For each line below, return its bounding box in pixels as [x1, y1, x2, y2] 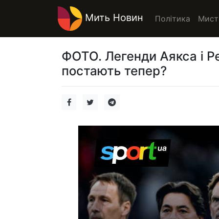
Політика [155, 14, 190, 23]
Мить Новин [82, 12, 143, 24]
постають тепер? [62, 63, 167, 78]
